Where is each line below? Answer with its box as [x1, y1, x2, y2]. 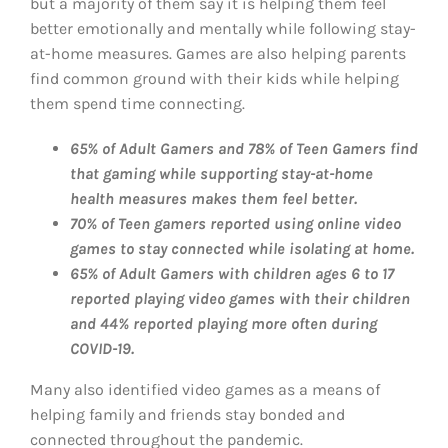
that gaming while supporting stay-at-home [70, 164, 373, 183]
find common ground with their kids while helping [30, 69, 399, 88]
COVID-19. [70, 339, 134, 358]
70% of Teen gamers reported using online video [70, 214, 401, 233]
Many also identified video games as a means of [30, 380, 380, 399]
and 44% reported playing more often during [70, 314, 377, 333]
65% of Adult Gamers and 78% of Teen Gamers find [70, 139, 418, 158]
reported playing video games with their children [70, 289, 410, 308]
